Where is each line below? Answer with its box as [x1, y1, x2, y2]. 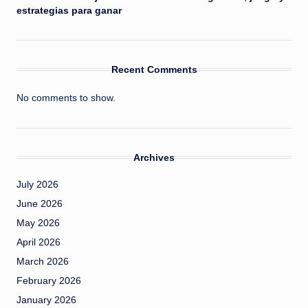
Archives [133, 151, 175, 163]
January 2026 [16, 294, 76, 305]
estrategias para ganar [16, 5, 122, 16]
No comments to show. [16, 92, 115, 103]
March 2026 [16, 256, 69, 267]
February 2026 [16, 275, 81, 286]
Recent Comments [111, 63, 197, 75]
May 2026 [16, 217, 60, 228]
